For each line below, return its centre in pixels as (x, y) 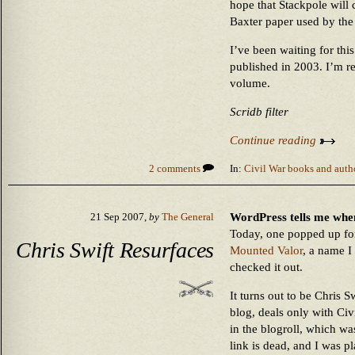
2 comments (176, 169)
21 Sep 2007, (120, 217)
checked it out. (266, 267)
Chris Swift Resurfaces (115, 250)
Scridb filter (259, 112)
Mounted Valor (266, 250)
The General (188, 217)
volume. (250, 83)
